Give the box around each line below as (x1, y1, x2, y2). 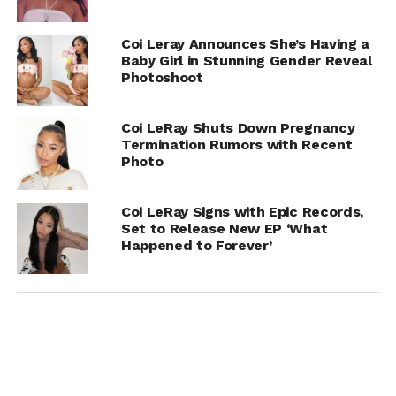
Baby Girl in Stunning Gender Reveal (120, 51, 372, 69)
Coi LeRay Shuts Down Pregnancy (120, 118, 355, 136)
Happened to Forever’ (120, 236, 272, 254)
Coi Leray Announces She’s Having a (120, 34, 369, 52)
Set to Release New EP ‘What (120, 219, 328, 237)
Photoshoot (120, 68, 203, 86)
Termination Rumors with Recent (120, 135, 353, 153)
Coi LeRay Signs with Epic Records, (120, 202, 363, 220)
